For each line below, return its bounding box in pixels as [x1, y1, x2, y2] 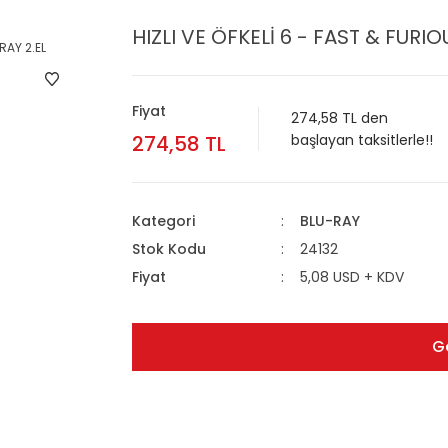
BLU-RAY [299, 211, 360, 231]
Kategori [132, 211, 195, 231]
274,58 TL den [291, 108, 388, 128]
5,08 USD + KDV [299, 267, 404, 287]
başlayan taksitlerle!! [291, 130, 433, 150]
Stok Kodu [132, 239, 206, 259]
